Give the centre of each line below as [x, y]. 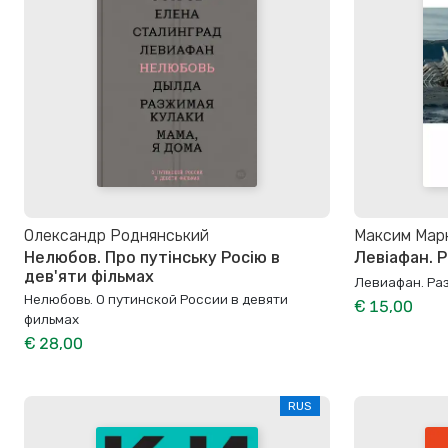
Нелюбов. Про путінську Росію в [152, 257]
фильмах [51, 319]
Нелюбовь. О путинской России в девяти [156, 299]
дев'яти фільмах [89, 276]
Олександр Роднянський [116, 235]
